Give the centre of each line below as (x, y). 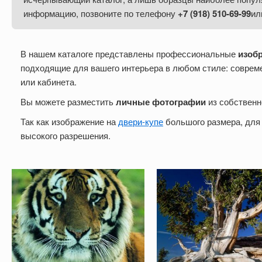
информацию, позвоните (74, 13)
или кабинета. (49, 81)
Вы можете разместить (68, 101)
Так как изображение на (69, 121)
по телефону (151, 13)
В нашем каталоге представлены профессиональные (129, 53)
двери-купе (141, 121)
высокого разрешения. (65, 135)
